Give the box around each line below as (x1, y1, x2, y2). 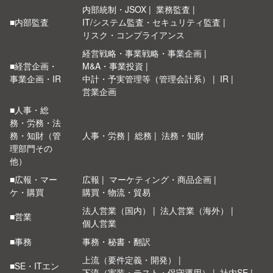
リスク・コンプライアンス (82, 29, 185, 41)
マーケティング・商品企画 (109, 173, 211, 185)
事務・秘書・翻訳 (82, 235, 151, 247)
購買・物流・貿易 (82, 186, 151, 198)
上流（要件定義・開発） (82, 253, 176, 266)
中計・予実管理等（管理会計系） (82, 73, 210, 85)
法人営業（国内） (82, 204, 151, 216)
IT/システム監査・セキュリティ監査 (82, 16, 221, 28)
